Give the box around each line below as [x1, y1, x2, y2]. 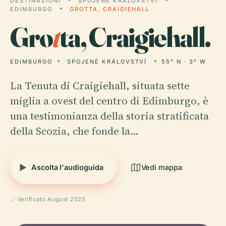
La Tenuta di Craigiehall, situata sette [10, 78, 190, 93]
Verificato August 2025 [17, 196, 86, 203]
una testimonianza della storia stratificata [10, 108, 209, 123]
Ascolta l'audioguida [31, 163, 103, 172]
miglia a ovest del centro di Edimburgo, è [10, 93, 208, 108]
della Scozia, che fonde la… [10, 124, 139, 138]
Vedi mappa [141, 163, 182, 172]
